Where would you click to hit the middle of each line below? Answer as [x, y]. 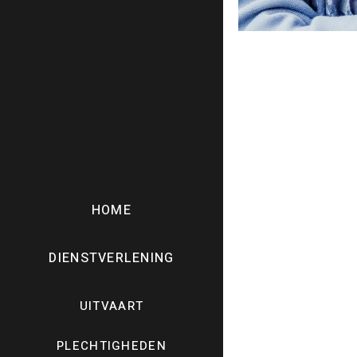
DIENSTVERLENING [112, 258]
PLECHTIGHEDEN [112, 346]
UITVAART [112, 306]
